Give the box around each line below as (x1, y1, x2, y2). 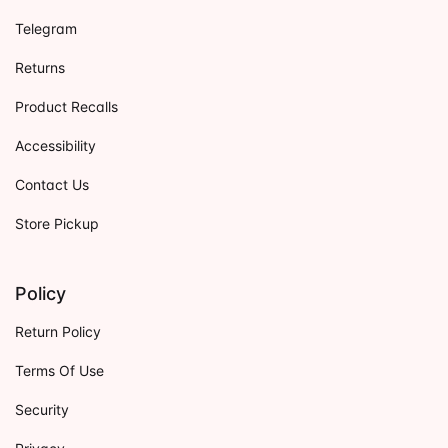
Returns (15, 58, 65, 76)
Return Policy (15, 322, 101, 340)
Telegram (15, 19, 77, 37)
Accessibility (15, 136, 96, 154)
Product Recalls (15, 97, 118, 115)
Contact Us (15, 175, 89, 193)
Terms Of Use (15, 361, 104, 379)
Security (15, 400, 69, 418)
